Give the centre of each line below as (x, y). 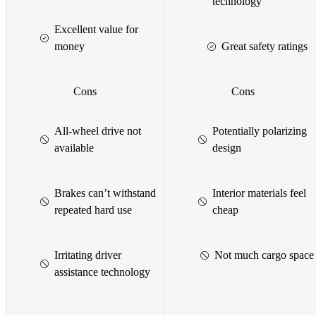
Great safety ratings (264, 46)
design (227, 147)
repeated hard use (93, 209)
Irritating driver (88, 255)
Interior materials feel (259, 193)
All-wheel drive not (98, 130)
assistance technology (102, 272)
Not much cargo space (264, 255)
